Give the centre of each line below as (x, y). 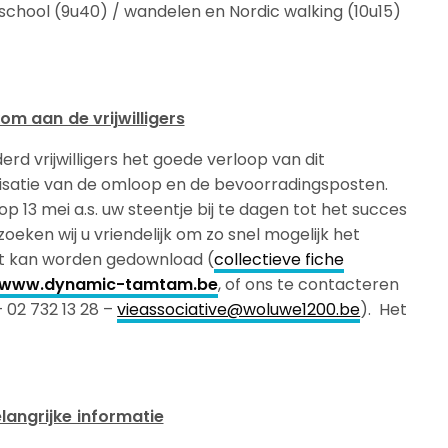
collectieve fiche (279, 259)
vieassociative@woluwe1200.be (239, 309)
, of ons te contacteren (309, 284)
